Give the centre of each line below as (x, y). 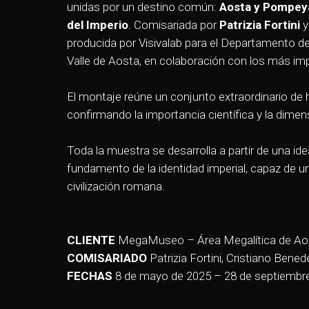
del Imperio (98, 25)
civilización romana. (116, 187)
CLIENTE (92, 240)
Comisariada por (177, 25)
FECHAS (91, 276)
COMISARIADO (108, 258)
